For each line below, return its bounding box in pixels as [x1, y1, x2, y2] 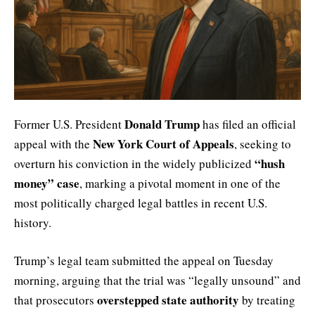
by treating [239, 292, 295, 309]
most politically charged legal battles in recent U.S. [14, 194, 267, 211]
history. [14, 214, 51, 231]
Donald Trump [124, 115, 200, 133]
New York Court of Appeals [93, 134, 234, 153]
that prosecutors [14, 292, 97, 309]
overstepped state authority [97, 291, 239, 309]
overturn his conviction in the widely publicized [14, 155, 255, 172]
